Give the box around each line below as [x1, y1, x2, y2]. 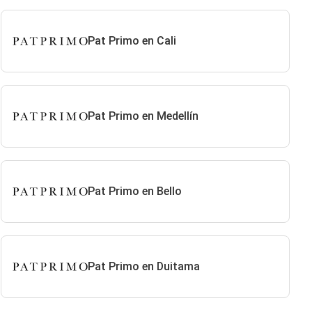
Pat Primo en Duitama [87, 260, 200, 273]
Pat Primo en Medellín [87, 109, 198, 123]
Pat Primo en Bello [87, 185, 182, 198]
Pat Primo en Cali [87, 34, 176, 47]
